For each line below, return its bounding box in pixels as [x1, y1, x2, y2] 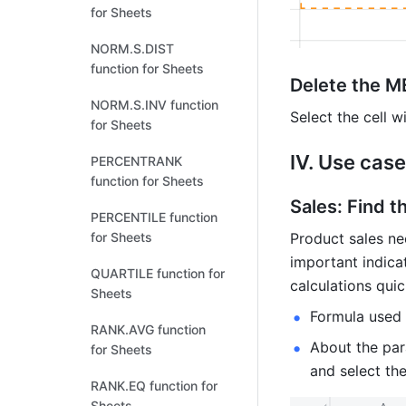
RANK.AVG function [91, 322, 206, 337]
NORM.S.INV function [91, 97, 218, 112]
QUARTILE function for [91, 266, 225, 281]
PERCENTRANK [91, 153, 182, 169]
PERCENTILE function [91, 209, 217, 225]
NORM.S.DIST [91, 41, 174, 56]
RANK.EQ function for [91, 378, 217, 393]
